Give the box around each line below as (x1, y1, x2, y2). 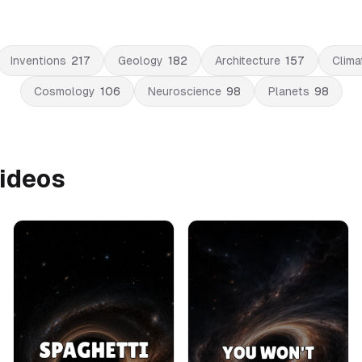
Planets (267, 85, 309, 98)
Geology (117, 54, 163, 67)
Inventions (10, 54, 66, 67)
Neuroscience (147, 85, 221, 98)
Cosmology (33, 85, 95, 98)
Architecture (214, 54, 280, 67)
